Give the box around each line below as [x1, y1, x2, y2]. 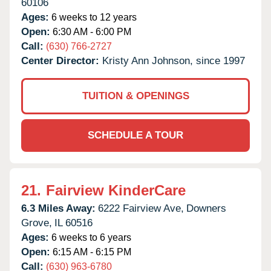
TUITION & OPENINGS [82, 90, 189, 102]
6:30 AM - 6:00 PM [50, 26, 131, 37]
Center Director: [21, 54, 102, 67]
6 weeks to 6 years [49, 232, 131, 243]
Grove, [21, 217, 52, 229]
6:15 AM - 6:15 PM [50, 246, 131, 257]
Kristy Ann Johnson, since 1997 [102, 54, 245, 67]
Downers [186, 202, 226, 214]
